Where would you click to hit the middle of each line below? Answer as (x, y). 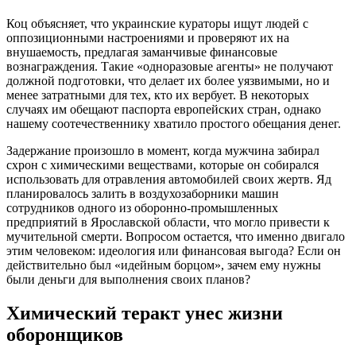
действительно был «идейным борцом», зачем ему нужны (164, 265)
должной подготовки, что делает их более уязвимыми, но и (168, 81)
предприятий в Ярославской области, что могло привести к (168, 222)
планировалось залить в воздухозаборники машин (143, 194)
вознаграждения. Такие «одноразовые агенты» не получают (170, 67)
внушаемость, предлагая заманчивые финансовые (142, 52)
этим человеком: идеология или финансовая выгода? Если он (174, 251)
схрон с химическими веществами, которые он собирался (163, 165)
